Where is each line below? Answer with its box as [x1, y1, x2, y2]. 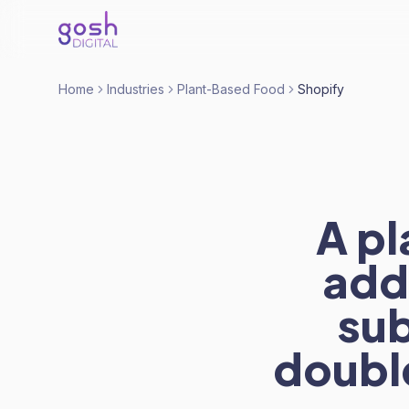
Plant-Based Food [177, 81, 285, 97]
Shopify [298, 81, 344, 97]
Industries [107, 81, 164, 97]
